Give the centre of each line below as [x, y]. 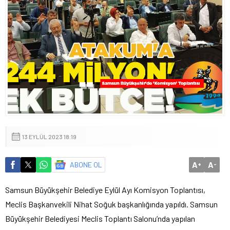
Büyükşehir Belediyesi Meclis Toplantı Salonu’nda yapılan [100, 218]
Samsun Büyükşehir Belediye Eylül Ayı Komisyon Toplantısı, [105, 189]
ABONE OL [86, 164]
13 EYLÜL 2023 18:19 [49, 136]
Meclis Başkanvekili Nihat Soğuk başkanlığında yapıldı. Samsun [111, 204]
